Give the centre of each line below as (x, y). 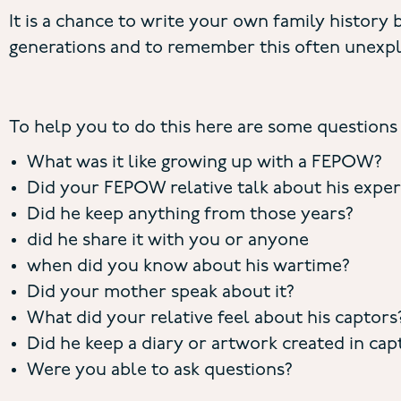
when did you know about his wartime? (188, 267)
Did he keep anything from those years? (190, 215)
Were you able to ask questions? (160, 371)
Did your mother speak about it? (161, 293)
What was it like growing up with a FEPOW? (205, 163)
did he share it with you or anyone (168, 241)
